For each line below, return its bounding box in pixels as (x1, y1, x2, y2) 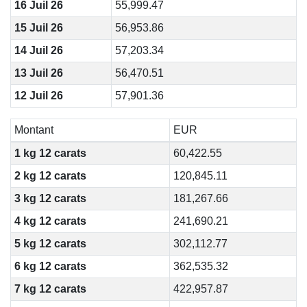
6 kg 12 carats (14, 260, 86, 272)
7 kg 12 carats (14, 283, 86, 295)
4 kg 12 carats (14, 215, 86, 227)
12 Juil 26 (14, 90, 63, 101)
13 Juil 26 (14, 67, 63, 79)
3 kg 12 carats (14, 193, 86, 204)
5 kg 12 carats (14, 238, 86, 249)
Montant (14, 124, 53, 136)
